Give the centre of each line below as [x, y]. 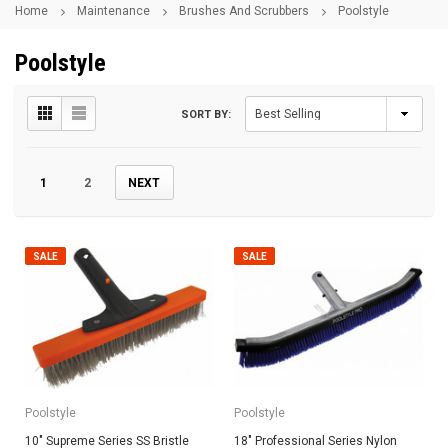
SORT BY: [206, 114]
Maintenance [113, 10]
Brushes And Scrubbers [244, 10]
